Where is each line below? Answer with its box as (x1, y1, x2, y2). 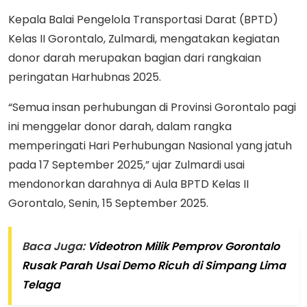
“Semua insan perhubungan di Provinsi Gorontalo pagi (8, 99, 296, 116)
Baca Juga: (22, 238, 88, 255)
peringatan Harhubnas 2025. (8, 69, 161, 86)
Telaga (22, 277, 60, 293)
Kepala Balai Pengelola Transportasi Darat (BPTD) (8, 12, 278, 28)
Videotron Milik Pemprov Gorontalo (88, 238, 280, 255)
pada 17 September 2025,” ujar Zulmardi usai (8, 157, 245, 173)
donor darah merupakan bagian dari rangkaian (8, 50, 261, 66)
